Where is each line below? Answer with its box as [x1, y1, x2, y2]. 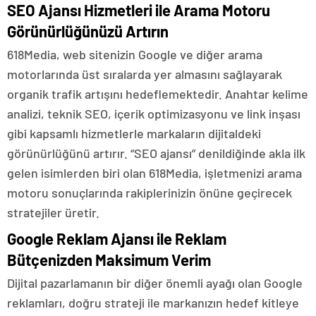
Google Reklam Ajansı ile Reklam [7, 229, 226, 248]
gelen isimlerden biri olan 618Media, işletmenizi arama [7, 165, 302, 181]
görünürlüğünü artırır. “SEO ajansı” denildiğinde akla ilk [7, 145, 305, 161]
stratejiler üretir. [7, 205, 99, 220]
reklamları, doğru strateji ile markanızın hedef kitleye [7, 295, 299, 310]
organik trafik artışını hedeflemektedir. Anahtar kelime [7, 86, 308, 102]
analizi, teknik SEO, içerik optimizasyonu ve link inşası [7, 106, 300, 121]
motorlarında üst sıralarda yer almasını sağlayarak [7, 66, 282, 82]
